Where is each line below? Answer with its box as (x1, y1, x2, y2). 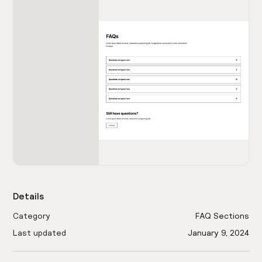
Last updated (13, 228, 67, 238)
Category (13, 211, 51, 221)
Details (13, 191, 44, 202)
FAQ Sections (195, 211, 249, 221)
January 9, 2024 (187, 228, 249, 238)
